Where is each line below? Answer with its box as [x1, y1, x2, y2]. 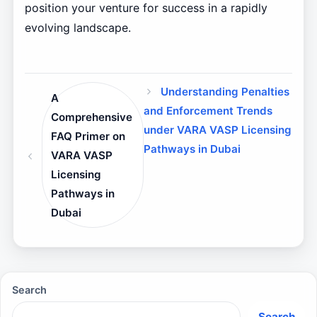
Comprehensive [51, 110, 133, 124]
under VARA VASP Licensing [143, 123, 292, 137]
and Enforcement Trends [143, 104, 272, 118]
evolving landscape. [24, 21, 131, 35]
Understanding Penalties [161, 85, 290, 99]
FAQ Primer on [51, 129, 126, 143]
